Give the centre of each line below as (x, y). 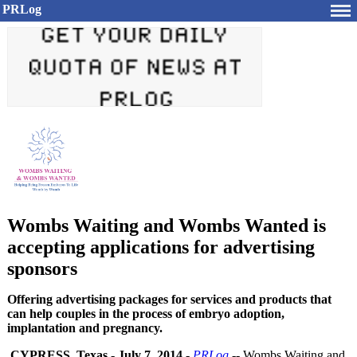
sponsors (42, 269)
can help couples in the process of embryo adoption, (146, 314)
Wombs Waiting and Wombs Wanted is (167, 226)
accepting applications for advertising (161, 247)
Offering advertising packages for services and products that (169, 299)
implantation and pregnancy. (85, 328)
